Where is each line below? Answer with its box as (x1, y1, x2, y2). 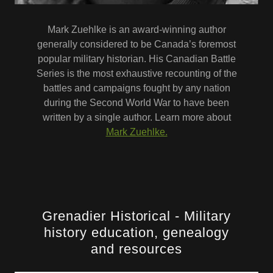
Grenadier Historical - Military (41, 208, 232, 224)
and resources (91, 241, 182, 257)
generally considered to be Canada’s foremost (37, 39, 236, 50)
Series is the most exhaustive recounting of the (36, 68, 237, 79)
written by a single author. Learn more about (42, 112, 231, 123)
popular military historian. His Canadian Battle (37, 54, 236, 65)
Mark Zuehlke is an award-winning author (47, 24, 226, 35)
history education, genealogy (44, 225, 229, 241)
